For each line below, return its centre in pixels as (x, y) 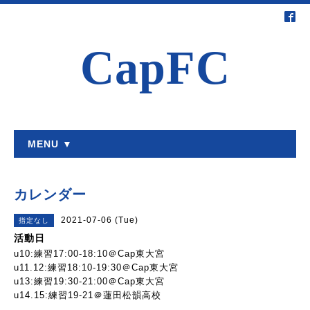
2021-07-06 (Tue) (100, 220)
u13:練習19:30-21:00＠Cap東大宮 (89, 281)
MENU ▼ (50, 144)
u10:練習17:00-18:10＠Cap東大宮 (89, 254)
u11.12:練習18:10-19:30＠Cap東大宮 (96, 267)
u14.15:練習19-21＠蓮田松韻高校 (88, 295)
